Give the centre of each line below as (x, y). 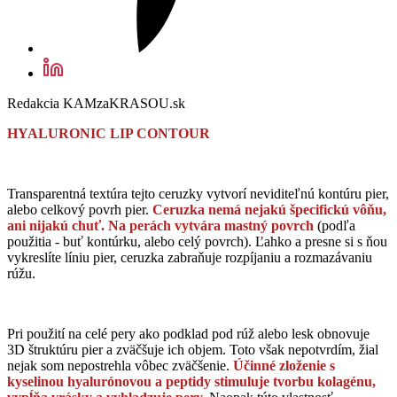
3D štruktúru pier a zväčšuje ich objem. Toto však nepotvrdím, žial (193, 350)
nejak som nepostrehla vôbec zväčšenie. (120, 366)
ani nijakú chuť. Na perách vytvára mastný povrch (160, 226)
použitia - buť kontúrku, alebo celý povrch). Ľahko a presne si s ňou (197, 242)
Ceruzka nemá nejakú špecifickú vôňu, (269, 210)
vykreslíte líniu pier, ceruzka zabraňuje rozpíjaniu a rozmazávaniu (190, 258)
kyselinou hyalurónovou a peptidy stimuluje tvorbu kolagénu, (191, 382)
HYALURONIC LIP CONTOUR (109, 134)
